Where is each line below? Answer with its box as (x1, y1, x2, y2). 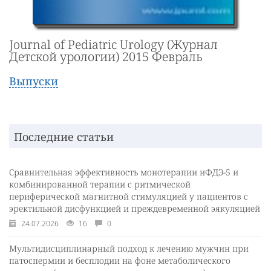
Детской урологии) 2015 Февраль (9, 48, 202, 65)
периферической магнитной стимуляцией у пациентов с (9, 190, 248, 202)
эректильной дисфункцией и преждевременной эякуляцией (9, 202, 260, 214)
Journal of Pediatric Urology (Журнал (9, 36, 218, 53)
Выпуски (9, 73, 58, 88)
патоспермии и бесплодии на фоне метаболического (9, 254, 230, 266)
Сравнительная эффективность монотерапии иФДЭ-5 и (9, 166, 238, 178)
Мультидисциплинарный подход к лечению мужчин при (9, 242, 249, 254)
